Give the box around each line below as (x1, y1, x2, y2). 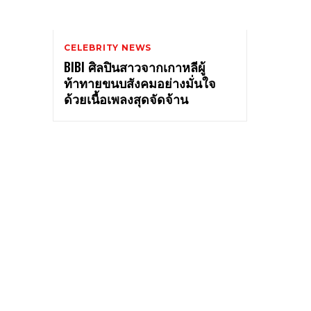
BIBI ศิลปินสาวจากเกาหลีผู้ (64, 57, 205, 76)
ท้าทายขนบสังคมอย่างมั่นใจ (64, 73, 216, 92)
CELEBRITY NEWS (64, 42, 152, 53)
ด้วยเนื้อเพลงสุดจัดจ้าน (64, 89, 188, 108)
